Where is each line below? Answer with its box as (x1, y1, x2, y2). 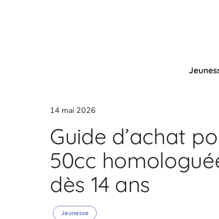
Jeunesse (61, 209, 89, 217)
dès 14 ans (50, 171, 150, 198)
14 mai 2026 (50, 105, 96, 116)
